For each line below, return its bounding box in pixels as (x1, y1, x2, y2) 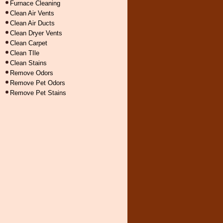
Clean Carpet (10, 39, 47, 47)
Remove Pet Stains (10, 89, 66, 97)
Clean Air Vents (10, 9, 54, 17)
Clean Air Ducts (10, 19, 55, 27)
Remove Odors (10, 69, 53, 77)
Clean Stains (10, 59, 47, 67)
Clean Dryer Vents (10, 29, 62, 37)
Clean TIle (10, 49, 39, 57)
